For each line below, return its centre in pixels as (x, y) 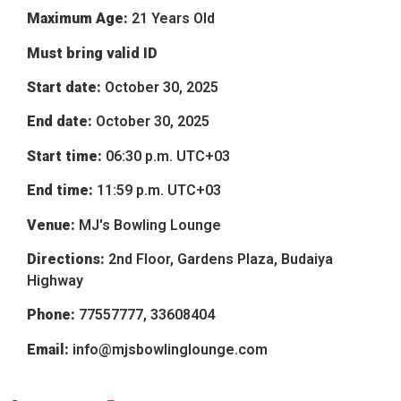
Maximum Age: (79, 19)
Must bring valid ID (92, 53)
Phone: (53, 315)
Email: (50, 349)
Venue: (53, 225)
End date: (61, 122)
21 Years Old (173, 19)
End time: (62, 191)
